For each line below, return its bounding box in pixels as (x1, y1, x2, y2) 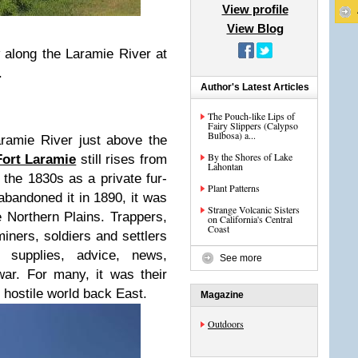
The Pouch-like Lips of (208, 109, 295, 122)
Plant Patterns (208, 181, 260, 194)
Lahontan (208, 160, 243, 173)
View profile (221, 2, 288, 16)
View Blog (226, 22, 284, 35)
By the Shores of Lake (208, 150, 292, 163)
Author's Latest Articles (201, 82, 309, 93)
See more (220, 253, 262, 264)
